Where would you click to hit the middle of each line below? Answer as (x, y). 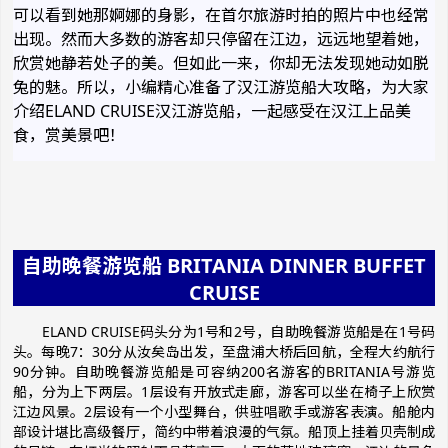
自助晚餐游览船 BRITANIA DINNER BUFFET (224, 265)
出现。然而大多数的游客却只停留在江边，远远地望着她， (221, 39)
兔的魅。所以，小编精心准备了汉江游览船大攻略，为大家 (221, 87)
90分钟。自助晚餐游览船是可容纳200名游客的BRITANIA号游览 (224, 371)
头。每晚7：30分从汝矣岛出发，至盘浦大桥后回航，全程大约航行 (224, 351)
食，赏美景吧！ (69, 135)
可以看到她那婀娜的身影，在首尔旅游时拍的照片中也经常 (221, 15)
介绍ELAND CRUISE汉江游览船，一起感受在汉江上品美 (212, 111)
